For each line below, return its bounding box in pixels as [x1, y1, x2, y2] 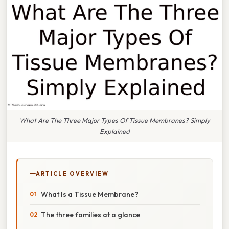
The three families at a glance [41, 210, 140, 219]
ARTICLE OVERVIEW [36, 170, 109, 177]
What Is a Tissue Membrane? [41, 189, 139, 199]
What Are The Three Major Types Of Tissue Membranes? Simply [19, 116, 210, 124]
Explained [99, 127, 130, 135]
